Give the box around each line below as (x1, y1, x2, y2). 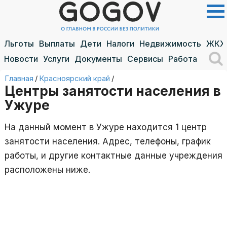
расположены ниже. (5, 164, 90, 175)
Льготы (4, 39, 34, 49)
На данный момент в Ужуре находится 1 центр (5, 122, 207, 132)
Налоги (106, 39, 134, 49)
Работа (168, 54, 197, 64)
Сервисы (127, 54, 163, 64)
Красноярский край (39, 73, 110, 83)
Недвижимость (139, 39, 201, 49)
